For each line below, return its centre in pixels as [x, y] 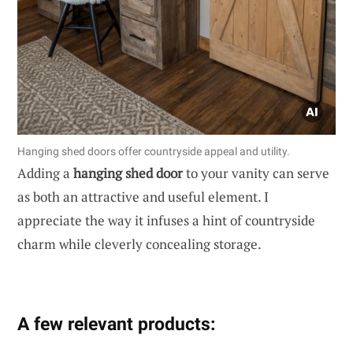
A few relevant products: [116, 324]
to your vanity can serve [256, 173]
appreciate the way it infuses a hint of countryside [166, 221]
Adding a [45, 173]
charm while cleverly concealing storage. [139, 244]
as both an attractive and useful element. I [143, 197]
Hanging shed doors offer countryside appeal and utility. [154, 152]
